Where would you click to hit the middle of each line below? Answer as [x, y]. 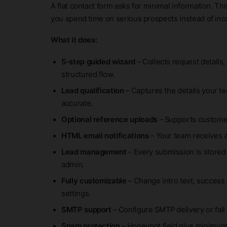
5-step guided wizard [98, 62]
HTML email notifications [105, 136]
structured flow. [88, 74]
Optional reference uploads [109, 119]
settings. [76, 193]
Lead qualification [93, 90]
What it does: [74, 40]
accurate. [77, 103]
